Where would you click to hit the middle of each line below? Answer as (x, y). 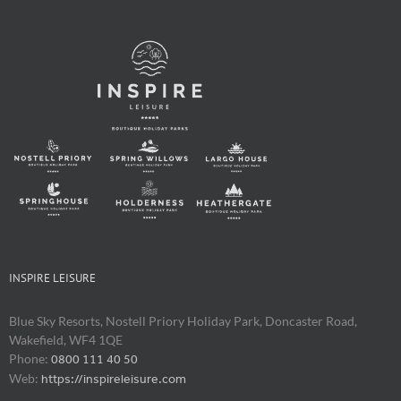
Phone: (30, 358)
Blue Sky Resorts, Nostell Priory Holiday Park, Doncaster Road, (183, 320)
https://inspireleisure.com (114, 379)
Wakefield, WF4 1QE (66, 339)
